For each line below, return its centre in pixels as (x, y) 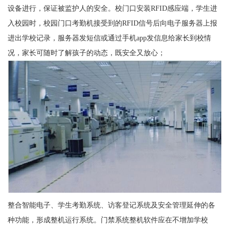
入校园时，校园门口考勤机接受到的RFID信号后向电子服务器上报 (112, 23)
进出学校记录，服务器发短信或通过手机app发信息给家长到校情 (109, 38)
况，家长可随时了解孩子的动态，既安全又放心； (86, 53)
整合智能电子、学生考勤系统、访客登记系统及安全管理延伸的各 (111, 205)
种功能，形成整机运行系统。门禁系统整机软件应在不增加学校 (108, 220)
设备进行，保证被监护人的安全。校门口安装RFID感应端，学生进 (112, 8)
